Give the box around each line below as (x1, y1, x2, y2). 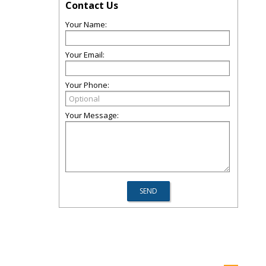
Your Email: (65, 49, 104, 60)
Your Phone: (65, 80, 109, 90)
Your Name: (65, 19, 107, 30)
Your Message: (65, 110, 119, 121)
